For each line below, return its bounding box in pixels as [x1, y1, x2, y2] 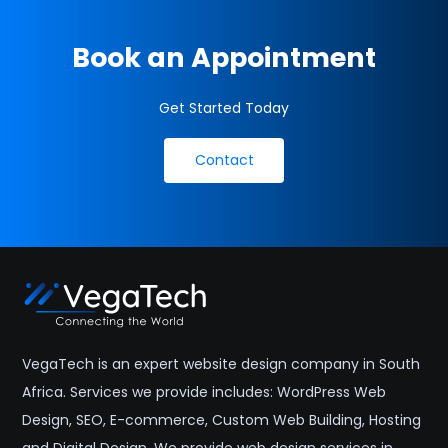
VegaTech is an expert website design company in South [22, 354, 421, 375]
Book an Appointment [72, 39, 376, 77]
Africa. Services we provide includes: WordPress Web [22, 382, 387, 403]
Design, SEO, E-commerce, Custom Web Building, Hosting [22, 410, 422, 431]
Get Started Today [159, 98, 289, 119]
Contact [194, 150, 254, 171]
